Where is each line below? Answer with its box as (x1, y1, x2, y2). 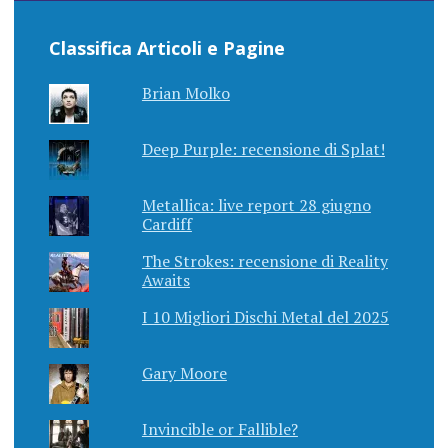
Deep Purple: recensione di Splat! (141, 137, 385, 160)
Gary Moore (141, 361, 227, 384)
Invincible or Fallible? (141, 417, 298, 440)
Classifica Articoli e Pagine (48, 35, 285, 60)
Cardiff (141, 212, 192, 235)
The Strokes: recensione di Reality (141, 249, 388, 272)
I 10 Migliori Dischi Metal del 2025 (141, 305, 389, 328)
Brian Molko (141, 81, 230, 104)
